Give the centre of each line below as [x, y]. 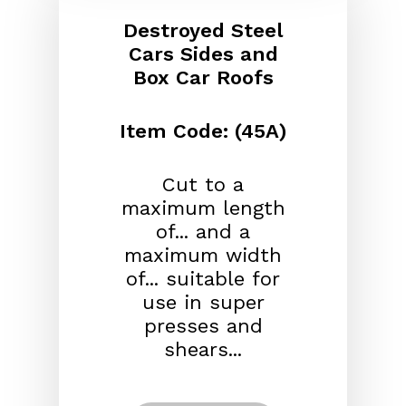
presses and [203, 325]
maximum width [203, 255]
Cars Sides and [203, 53]
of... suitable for [203, 278]
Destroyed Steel [203, 30]
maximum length [203, 208]
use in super [203, 302]
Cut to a [203, 184]
